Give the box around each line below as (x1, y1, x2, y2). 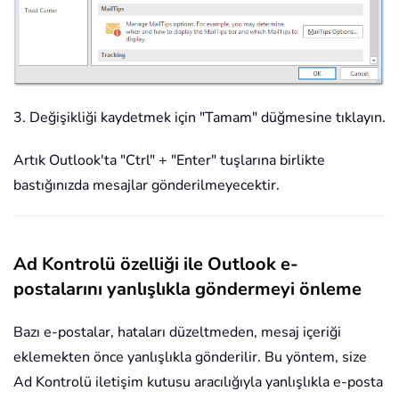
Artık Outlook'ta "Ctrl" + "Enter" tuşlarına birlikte (13, 150, 325, 170)
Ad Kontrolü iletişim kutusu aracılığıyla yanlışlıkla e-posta (13, 371, 383, 392)
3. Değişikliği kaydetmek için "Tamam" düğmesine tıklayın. (13, 107, 386, 127)
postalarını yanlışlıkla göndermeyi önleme (13, 276, 362, 301)
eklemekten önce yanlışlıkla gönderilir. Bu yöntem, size (13, 346, 367, 367)
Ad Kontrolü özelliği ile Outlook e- (13, 251, 298, 276)
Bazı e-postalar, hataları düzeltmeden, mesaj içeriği (13, 322, 341, 342)
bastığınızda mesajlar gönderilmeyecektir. (13, 175, 280, 195)
